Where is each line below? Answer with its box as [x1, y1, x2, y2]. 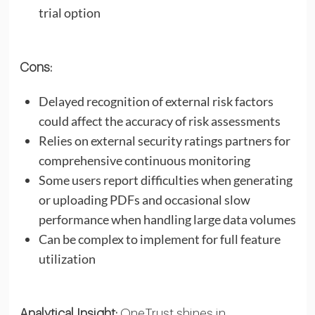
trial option [38, 4, 101, 20]
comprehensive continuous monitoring [38, 152, 250, 168]
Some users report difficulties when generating [38, 172, 292, 188]
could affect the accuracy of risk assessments [38, 112, 281, 129]
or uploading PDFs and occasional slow [38, 191, 250, 207]
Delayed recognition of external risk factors [38, 93, 274, 109]
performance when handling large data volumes [38, 211, 296, 227]
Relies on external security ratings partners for [38, 132, 290, 148]
